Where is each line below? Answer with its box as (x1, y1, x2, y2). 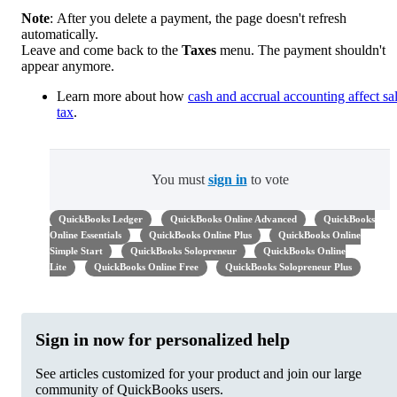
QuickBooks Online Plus (148, 230, 252, 240)
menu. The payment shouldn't (216, 42, 385, 58)
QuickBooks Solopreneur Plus (225, 261, 352, 272)
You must (151, 171, 208, 187)
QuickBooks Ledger (58, 214, 143, 224)
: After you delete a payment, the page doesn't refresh (50, 10, 346, 26)
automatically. (21, 26, 98, 42)
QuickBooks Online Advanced (169, 214, 297, 224)
